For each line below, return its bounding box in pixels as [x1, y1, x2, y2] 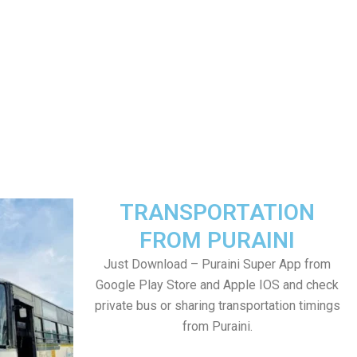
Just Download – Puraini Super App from [104, 257, 331, 272]
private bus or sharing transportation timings [94, 298, 340, 313]
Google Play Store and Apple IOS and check [96, 277, 339, 292]
